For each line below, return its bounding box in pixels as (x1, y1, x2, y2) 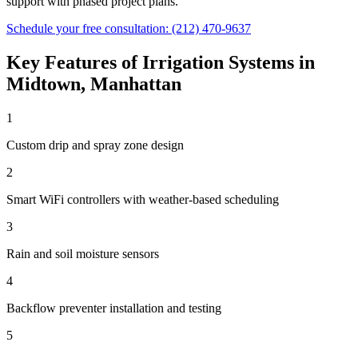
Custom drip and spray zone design (6, 137, 184, 152)
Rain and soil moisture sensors (6, 246, 159, 261)
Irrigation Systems (142, 51, 294, 73)
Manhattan (90, 73, 181, 94)
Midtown (6, 73, 81, 94)
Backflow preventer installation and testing (6, 300, 221, 315)
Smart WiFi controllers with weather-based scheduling (6, 192, 279, 206)
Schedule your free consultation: (6, 21, 172, 35)
